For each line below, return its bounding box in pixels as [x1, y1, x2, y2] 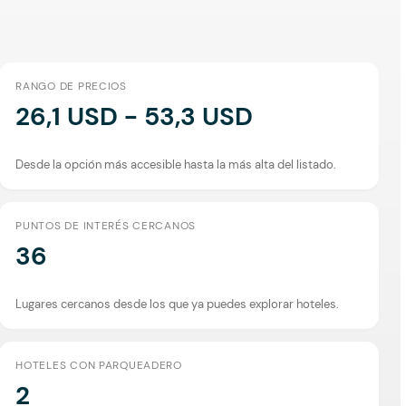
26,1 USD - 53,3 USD [15, 99, 254, 133]
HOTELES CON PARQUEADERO [15, 357, 182, 372]
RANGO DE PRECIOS [15, 78, 127, 93]
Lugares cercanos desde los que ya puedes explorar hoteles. [15, 295, 340, 312]
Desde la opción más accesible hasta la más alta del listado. [15, 156, 337, 172]
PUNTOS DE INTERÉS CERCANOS [15, 217, 197, 233]
